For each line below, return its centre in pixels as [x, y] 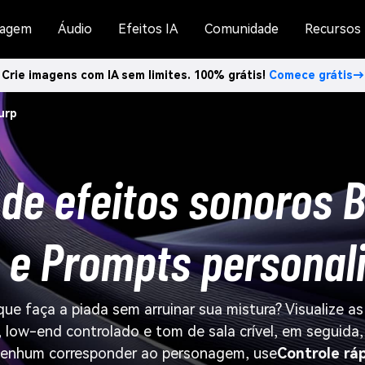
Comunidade [242, 29]
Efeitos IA [148, 29]
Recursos [333, 29]
